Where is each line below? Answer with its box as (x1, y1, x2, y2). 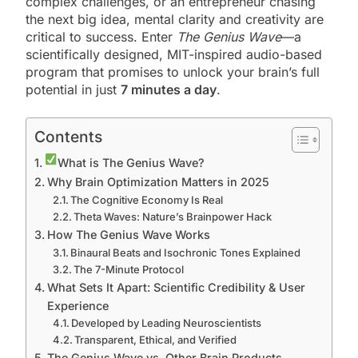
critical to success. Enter (26, 29, 177, 46)
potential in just (26, 82, 121, 98)
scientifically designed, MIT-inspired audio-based (26, 46, 322, 63)
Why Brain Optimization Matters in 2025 (46, 175, 269, 189)
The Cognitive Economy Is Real (70, 193, 224, 207)
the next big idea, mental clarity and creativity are (26, 11, 324, 28)
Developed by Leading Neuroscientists (71, 316, 262, 330)
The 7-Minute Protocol (74, 263, 185, 276)
